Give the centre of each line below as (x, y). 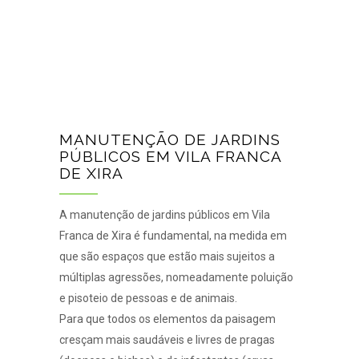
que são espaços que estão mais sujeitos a (167, 256)
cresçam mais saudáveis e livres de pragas (167, 339)
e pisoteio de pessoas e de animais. (148, 298)
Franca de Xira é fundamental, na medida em (173, 235)
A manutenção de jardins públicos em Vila (165, 214)
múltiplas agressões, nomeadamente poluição (176, 277)
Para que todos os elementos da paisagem (167, 319)
